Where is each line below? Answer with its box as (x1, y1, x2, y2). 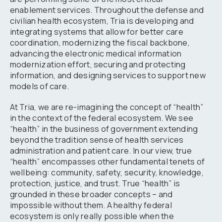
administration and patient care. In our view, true (9, 145, 192, 157)
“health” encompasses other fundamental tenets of (9, 156, 205, 167)
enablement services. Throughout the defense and (9, 4, 204, 15)
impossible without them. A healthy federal (9, 200, 172, 211)
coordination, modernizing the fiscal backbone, (9, 37, 190, 48)
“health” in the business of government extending (9, 123, 198, 135)
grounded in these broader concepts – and (9, 189, 173, 200)
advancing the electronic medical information (9, 48, 182, 59)
